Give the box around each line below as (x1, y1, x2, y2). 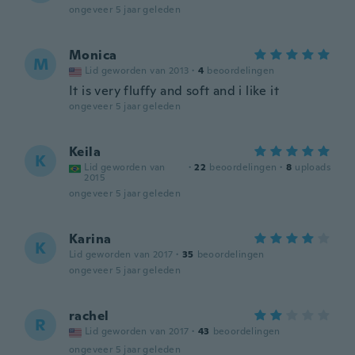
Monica (69, 47, 117, 63)
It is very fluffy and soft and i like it (69, 82, 279, 99)
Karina (69, 231, 112, 247)
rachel (69, 307, 109, 324)
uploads (295, 161, 330, 174)
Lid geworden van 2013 (85, 64, 189, 77)
